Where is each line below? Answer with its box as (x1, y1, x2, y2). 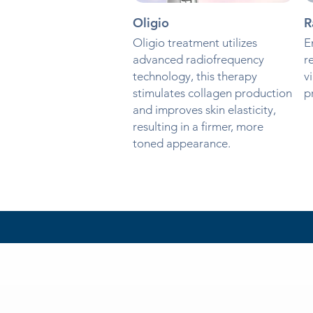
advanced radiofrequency (132, 52, 264, 67)
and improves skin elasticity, (132, 103, 276, 117)
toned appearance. (132, 136, 231, 151)
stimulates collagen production (132, 86, 292, 101)
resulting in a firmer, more (132, 119, 263, 134)
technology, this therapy (132, 69, 257, 84)
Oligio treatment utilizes (132, 36, 257, 50)
